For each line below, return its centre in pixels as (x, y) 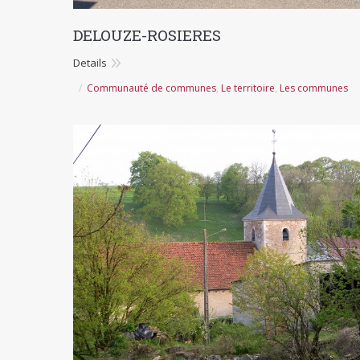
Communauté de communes (151, 88)
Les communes (314, 88)
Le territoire (248, 88)
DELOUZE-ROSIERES (147, 35)
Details (90, 62)
